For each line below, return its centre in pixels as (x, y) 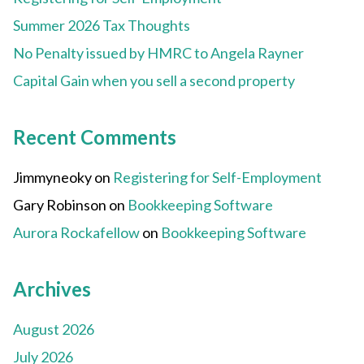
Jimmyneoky (52, 178)
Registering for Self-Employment (217, 178)
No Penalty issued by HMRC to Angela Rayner (158, 53)
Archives (52, 289)
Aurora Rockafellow (76, 233)
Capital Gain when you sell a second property (154, 81)
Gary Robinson (60, 205)
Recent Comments (95, 137)
